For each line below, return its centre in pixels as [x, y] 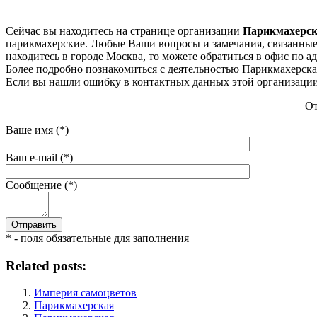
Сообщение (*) [41, 185]
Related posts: [46, 265]
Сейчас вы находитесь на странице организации [124, 30]
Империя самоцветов [85, 293]
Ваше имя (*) [37, 129]
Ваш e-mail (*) [39, 157]
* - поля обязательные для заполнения [97, 238]
